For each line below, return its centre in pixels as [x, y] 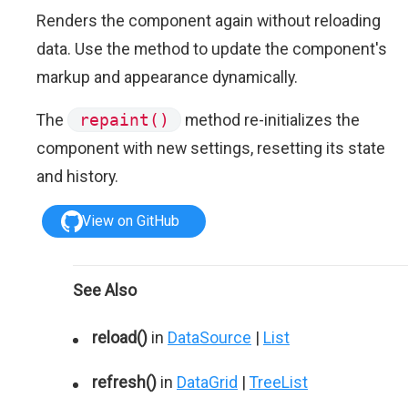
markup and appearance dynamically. [167, 77]
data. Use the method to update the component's [212, 49]
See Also [105, 290]
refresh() [124, 382]
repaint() [124, 120]
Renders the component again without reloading [209, 20]
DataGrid [207, 382]
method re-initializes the [270, 120]
